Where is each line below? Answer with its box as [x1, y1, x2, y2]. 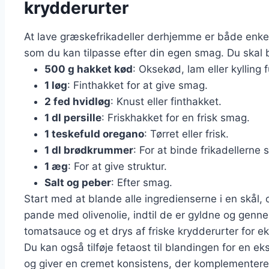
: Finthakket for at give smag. [67, 79, 208, 92]
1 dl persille [44, 112, 101, 124]
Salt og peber [44, 177, 111, 189]
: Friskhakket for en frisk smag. [101, 112, 250, 124]
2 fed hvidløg [44, 95, 110, 108]
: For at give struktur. [68, 160, 167, 173]
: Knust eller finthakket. [110, 95, 222, 108]
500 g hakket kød [44, 63, 133, 76]
